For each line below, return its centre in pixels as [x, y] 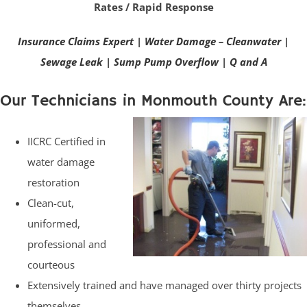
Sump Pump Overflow [166, 62]
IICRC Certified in [66, 142]
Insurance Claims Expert [76, 41]
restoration [53, 183]
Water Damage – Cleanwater [213, 41]
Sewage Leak [71, 62]
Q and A [248, 62]
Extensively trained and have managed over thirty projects [164, 285]
